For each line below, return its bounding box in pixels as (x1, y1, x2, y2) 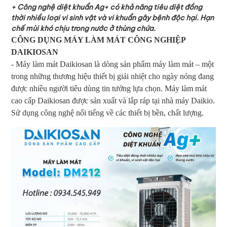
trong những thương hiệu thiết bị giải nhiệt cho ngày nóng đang (11, 72, 214, 81)
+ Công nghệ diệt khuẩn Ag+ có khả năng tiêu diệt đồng (11, 3, 202, 12)
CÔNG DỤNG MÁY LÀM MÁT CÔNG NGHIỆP (11, 35, 185, 44)
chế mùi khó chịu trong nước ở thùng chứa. (11, 24, 156, 33)
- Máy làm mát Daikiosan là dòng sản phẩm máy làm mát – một (11, 60, 214, 68)
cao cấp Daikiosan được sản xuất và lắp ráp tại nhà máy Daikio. (11, 96, 215, 105)
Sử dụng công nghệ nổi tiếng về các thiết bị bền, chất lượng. (11, 108, 204, 117)
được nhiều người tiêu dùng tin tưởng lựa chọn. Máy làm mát (11, 84, 207, 93)
